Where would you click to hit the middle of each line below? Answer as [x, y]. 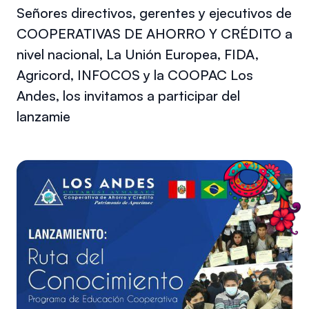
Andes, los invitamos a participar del [128, 96]
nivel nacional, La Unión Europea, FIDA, [138, 54]
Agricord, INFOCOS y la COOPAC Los [135, 75]
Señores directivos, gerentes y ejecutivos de [154, 13]
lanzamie [43, 117]
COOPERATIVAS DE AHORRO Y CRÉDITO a [154, 34]
